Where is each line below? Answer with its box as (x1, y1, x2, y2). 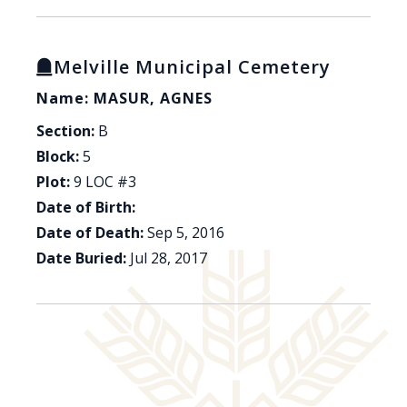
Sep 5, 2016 (147, 223, 224, 243)
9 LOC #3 (74, 172, 136, 193)
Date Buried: (36, 248, 126, 269)
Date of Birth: (36, 197, 135, 218)
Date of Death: (36, 223, 144, 243)
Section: (36, 121, 94, 142)
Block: (36, 146, 79, 167)
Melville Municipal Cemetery (54, 55, 331, 80)
